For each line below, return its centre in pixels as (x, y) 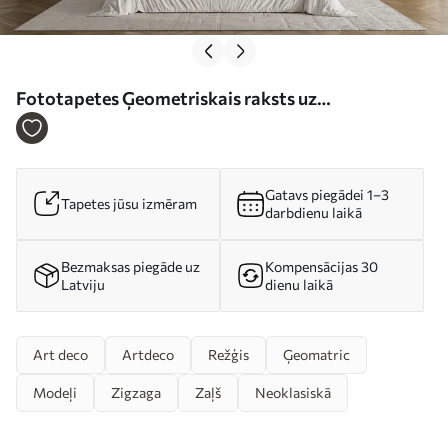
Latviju (83, 284)
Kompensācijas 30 (321, 266)
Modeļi (55, 392)
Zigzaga (136, 392)
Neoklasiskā (293, 392)
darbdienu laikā (313, 212)
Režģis (228, 354)
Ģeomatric (316, 354)
